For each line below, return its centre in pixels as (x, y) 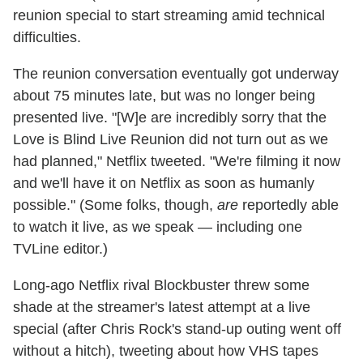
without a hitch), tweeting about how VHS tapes (166, 351)
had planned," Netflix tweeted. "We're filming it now (177, 162)
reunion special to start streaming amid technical (169, 16)
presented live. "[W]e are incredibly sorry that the (170, 118)
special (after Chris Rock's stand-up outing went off (177, 329)
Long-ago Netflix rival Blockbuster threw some (161, 286)
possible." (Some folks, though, (115, 205)
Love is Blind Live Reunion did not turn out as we (171, 140)
